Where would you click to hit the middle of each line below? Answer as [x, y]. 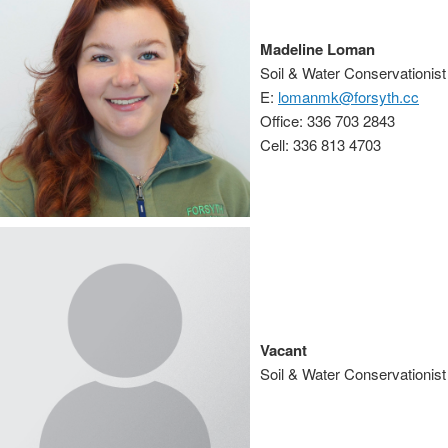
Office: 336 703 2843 [327, 120]
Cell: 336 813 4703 [320, 144]
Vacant [283, 350]
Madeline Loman [317, 49]
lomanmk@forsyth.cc [348, 96]
